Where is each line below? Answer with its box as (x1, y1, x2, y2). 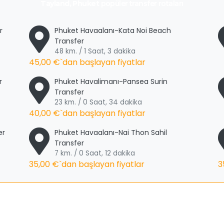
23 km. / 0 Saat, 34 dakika (54, 97, 142, 107)
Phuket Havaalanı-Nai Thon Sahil (54, 127, 167, 137)
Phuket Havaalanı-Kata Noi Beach (54, 25, 171, 35)
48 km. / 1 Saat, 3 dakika (54, 46, 135, 56)
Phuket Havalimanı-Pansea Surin (54, 76, 167, 86)
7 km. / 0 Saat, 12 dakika (54, 148, 135, 158)
